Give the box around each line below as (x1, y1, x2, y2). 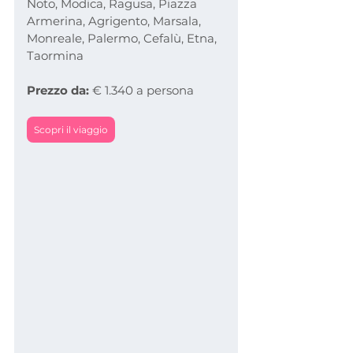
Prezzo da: (27, 82, 89, 98)
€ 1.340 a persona (89, 82, 194, 98)
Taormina (27, 47, 84, 63)
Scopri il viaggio (34, 123, 108, 136)
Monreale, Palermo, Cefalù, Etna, (27, 30, 220, 46)
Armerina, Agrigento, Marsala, (27, 13, 204, 28)
